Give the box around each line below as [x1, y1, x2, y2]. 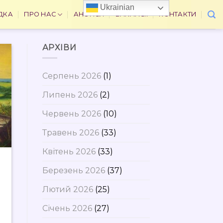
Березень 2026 [42, 165, 105, 175]
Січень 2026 [42, 203, 92, 213]
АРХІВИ [42, 43, 77, 52]
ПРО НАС [24, 10, 56, 18]
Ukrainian [98, 3, 135, 12]
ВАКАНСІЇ [115, 10, 148, 18]
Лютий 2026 [42, 184, 93, 194]
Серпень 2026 [42, 71, 101, 81]
